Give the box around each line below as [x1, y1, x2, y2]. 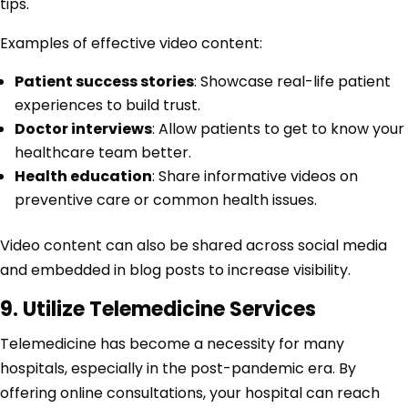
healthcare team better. [15, 142, 191, 164]
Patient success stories [15, 71, 194, 93]
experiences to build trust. [15, 95, 200, 117]
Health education [15, 166, 152, 188]
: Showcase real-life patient [194, 71, 391, 93]
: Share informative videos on [152, 166, 358, 188]
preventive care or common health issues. [15, 189, 317, 211]
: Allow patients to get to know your [152, 118, 404, 140]
